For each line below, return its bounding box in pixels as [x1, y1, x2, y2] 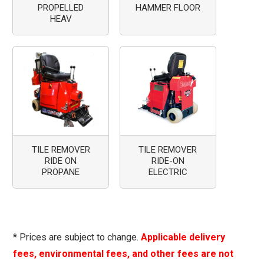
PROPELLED [38, 2, 84, 13]
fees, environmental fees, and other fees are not [13, 248, 234, 259]
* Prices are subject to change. [13, 232, 141, 243]
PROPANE [42, 167, 80, 177]
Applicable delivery [141, 232, 226, 243]
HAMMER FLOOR [135, 2, 200, 13]
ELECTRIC [148, 167, 187, 177]
